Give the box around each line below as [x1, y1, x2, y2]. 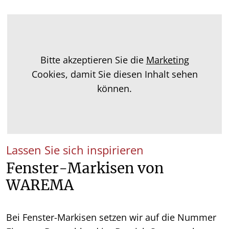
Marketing [146, 53, 189, 66]
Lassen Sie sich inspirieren [6, 143, 144, 158]
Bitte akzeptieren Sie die [40, 53, 146, 66]
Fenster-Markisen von [6, 159, 164, 178]
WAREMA [6, 176, 77, 195]
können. [97, 82, 132, 95]
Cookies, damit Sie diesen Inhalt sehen [31, 67, 198, 80]
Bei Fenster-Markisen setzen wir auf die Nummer [6, 211, 216, 224]
